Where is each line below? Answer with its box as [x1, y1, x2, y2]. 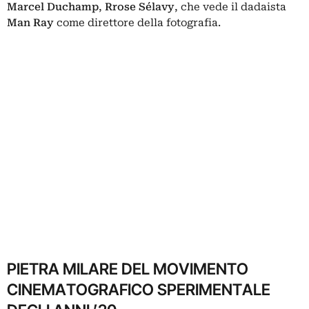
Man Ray [7, 17, 54, 29]
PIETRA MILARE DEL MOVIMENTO [7, 259, 248, 278]
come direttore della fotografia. [57, 17, 221, 29]
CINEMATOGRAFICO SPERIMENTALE [7, 280, 270, 299]
